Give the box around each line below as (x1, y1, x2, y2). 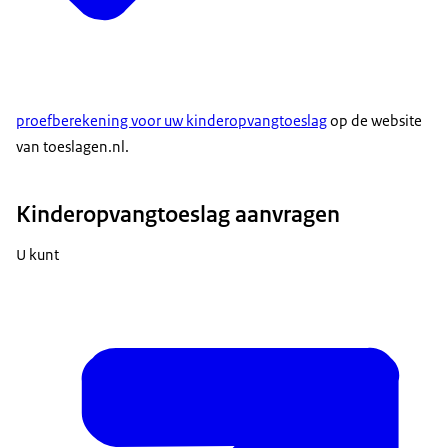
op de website (327, 111, 422, 131)
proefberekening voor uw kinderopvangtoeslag (16, 111, 327, 131)
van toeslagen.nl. (16, 137, 129, 157)
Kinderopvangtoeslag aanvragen (16, 198, 340, 229)
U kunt (16, 244, 59, 264)
